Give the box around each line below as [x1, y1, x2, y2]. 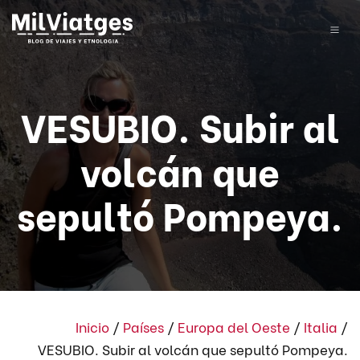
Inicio [76, 317, 109, 336]
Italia [304, 317, 337, 336]
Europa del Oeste [178, 317, 290, 336]
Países [123, 317, 164, 336]
